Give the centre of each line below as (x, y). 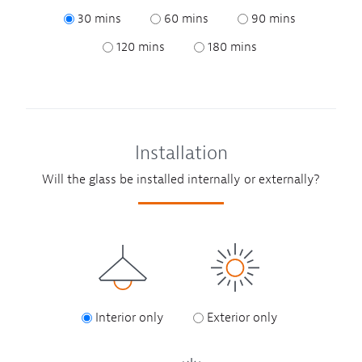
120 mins (140, 46)
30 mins (99, 19)
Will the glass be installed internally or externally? (181, 180)
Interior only (129, 318)
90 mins (273, 19)
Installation (181, 153)
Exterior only (242, 318)
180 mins (232, 46)
